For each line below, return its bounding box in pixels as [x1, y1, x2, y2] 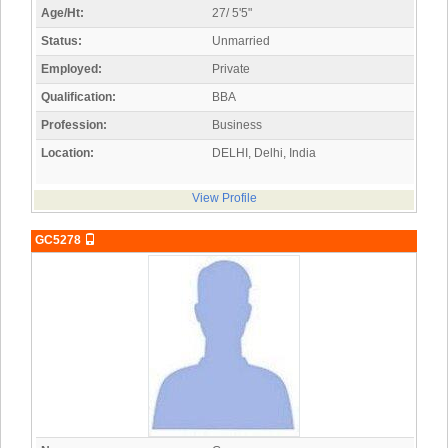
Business [212, 118, 262, 133]
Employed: [41, 62, 102, 77]
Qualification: [41, 90, 116, 105]
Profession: [41, 118, 107, 133]
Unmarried [212, 34, 270, 49]
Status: [41, 34, 82, 49]
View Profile [191, 191, 257, 206]
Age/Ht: [41, 6, 84, 21]
